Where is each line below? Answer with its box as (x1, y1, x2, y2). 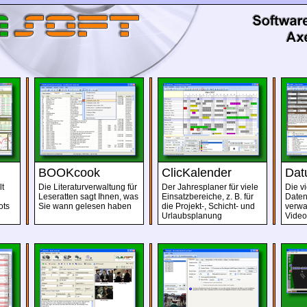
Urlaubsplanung (162, 211, 222, 221)
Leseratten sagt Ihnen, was (38, 192, 138, 201)
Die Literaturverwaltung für (38, 182, 137, 192)
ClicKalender (162, 166, 232, 180)
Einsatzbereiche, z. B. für (162, 192, 254, 201)
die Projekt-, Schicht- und (162, 201, 255, 211)
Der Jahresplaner (162, 182, 227, 192)
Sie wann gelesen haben (38, 201, 132, 211)
